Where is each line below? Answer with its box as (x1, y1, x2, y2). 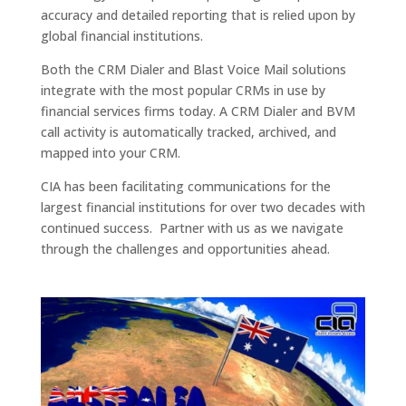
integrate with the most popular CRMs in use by (40, 81, 325, 99)
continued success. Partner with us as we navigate (40, 218, 343, 237)
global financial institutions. (40, 26, 203, 44)
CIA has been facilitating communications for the (40, 177, 331, 195)
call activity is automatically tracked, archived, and (40, 122, 336, 140)
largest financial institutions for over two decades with (40, 198, 365, 216)
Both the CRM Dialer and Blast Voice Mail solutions (40, 60, 346, 78)
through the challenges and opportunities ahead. (40, 239, 330, 257)
